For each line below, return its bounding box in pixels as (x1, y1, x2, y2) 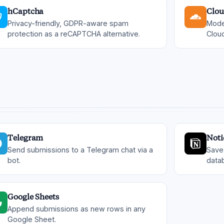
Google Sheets (7, 192, 59, 201)
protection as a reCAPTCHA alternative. (7, 29, 140, 38)
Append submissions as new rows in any (7, 204, 145, 213)
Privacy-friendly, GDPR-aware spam (7, 19, 128, 27)
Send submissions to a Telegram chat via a (7, 145, 153, 154)
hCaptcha (7, 6, 44, 16)
